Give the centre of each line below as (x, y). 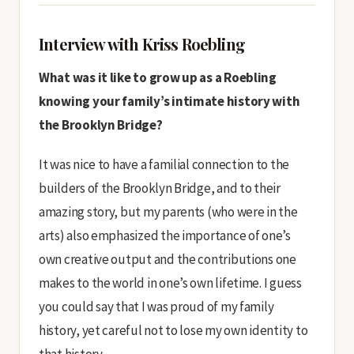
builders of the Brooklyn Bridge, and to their (160, 188)
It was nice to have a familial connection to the (164, 164)
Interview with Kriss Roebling (142, 44)
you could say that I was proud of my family (156, 307)
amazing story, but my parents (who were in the (168, 212)
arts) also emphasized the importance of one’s (165, 235)
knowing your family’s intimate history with (169, 101)
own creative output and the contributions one (168, 259)
